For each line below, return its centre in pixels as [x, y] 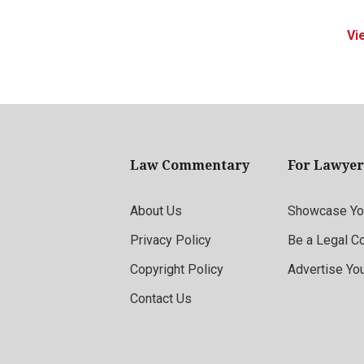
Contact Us [161, 299]
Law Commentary [190, 165]
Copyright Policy [177, 269]
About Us [156, 211]
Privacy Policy [171, 240]
